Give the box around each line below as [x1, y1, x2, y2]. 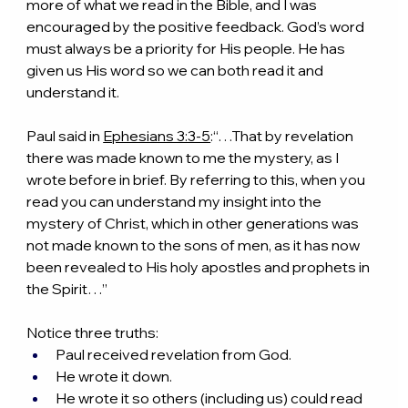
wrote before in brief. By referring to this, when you [26, 170, 369, 189]
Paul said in [26, 127, 104, 146]
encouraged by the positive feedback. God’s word [26, 17, 368, 36]
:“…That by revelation [210, 127, 357, 146]
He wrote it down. [56, 367, 173, 386]
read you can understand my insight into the [26, 192, 325, 211]
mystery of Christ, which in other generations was [26, 214, 362, 233]
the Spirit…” [26, 280, 108, 299]
